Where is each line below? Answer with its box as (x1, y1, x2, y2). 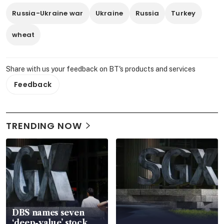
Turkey (171, 8, 196, 18)
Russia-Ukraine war (12, 8, 83, 18)
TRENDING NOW (6, 119, 82, 132)
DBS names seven (12, 207, 84, 217)
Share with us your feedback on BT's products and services (6, 65, 195, 73)
